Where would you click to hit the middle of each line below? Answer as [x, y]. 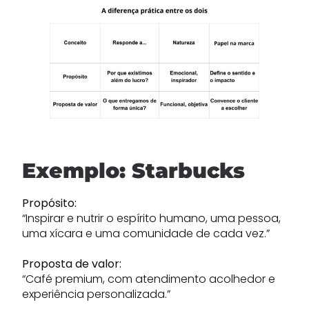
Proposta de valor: [72, 264]
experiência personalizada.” [96, 294]
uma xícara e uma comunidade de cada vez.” [146, 233]
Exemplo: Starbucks [133, 171]
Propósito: [49, 203]
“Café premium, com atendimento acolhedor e [149, 279]
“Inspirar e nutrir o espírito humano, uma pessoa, [151, 218]
